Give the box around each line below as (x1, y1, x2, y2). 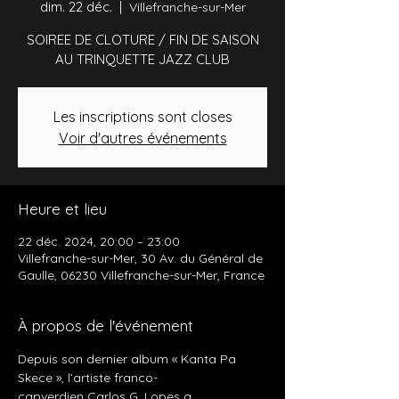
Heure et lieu (18, 199, 107, 218)
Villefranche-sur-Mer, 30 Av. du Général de (18, 250, 263, 266)
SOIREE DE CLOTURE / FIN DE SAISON (26, 31, 259, 48)
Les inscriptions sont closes (53, 108, 232, 126)
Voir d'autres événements (58, 129, 227, 147)
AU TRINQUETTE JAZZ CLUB (55, 51, 230, 68)
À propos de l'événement (18, 316, 193, 335)
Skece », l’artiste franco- (18, 370, 158, 386)
